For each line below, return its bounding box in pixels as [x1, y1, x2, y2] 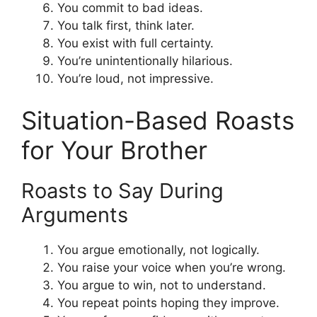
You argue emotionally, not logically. [57, 243, 260, 258]
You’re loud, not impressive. [57, 71, 214, 86]
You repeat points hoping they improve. [57, 296, 279, 311]
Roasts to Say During [21, 178, 224, 204]
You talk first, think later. [57, 18, 195, 33]
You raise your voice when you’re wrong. [57, 260, 286, 275]
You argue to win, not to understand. [57, 278, 266, 293]
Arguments [21, 202, 128, 228]
